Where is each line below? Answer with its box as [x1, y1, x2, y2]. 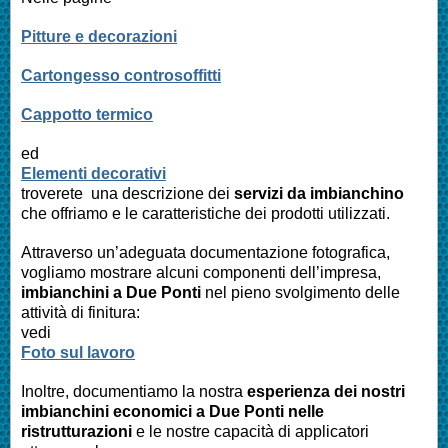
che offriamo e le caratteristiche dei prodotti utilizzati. [21, 204, 390, 222]
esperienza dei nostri [247, 382, 405, 400]
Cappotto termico [21, 105, 153, 123]
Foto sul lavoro [21, 343, 135, 361]
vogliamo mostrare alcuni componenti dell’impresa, [21, 263, 381, 281]
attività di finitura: [21, 303, 140, 321]
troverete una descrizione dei [21, 184, 234, 202]
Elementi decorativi [21, 164, 166, 182]
